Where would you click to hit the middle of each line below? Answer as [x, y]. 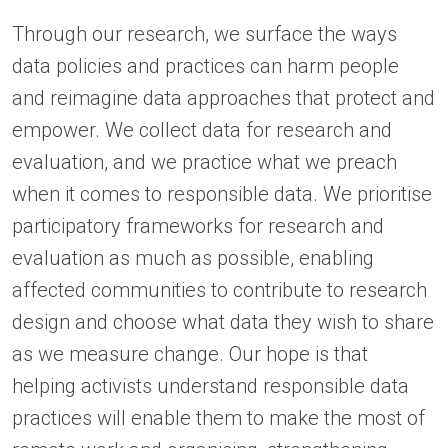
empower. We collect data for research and [202, 129]
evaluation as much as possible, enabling [193, 257]
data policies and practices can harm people [205, 65]
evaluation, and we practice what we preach [204, 161]
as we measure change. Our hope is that [190, 353]
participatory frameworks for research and [198, 225]
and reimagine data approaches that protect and [223, 97]
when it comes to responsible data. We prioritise [222, 193]
